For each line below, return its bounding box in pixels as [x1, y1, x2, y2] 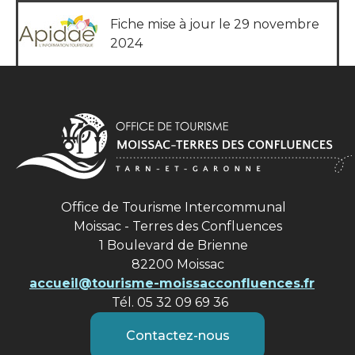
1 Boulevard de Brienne [99, 237, 256, 253]
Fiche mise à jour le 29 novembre [110, 16, 319, 32]
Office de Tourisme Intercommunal [61, 199, 294, 215]
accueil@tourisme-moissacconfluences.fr [29, 275, 315, 291]
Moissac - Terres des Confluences [73, 218, 282, 234]
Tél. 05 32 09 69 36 [111, 294, 244, 310]
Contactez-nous [125, 327, 230, 343]
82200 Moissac [131, 256, 224, 272]
